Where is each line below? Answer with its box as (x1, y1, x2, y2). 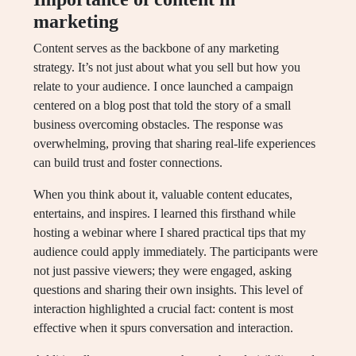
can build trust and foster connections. (33, 156, 222, 169)
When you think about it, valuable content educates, (33, 188, 292, 201)
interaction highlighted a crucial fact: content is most (33, 302, 293, 315)
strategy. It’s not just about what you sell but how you (33, 60, 300, 74)
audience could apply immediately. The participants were (33, 245, 318, 258)
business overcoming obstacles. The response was (33, 118, 283, 131)
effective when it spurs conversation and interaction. (33, 321, 293, 335)
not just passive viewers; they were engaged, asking (33, 264, 292, 277)
